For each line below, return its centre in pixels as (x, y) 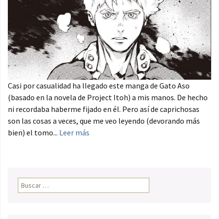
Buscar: (28, 183)
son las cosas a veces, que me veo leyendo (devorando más (104, 121)
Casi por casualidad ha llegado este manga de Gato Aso (99, 86)
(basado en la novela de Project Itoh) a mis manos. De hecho (108, 98)
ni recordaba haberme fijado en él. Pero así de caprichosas (104, 109)
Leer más (74, 133)
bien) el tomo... (33, 133)
